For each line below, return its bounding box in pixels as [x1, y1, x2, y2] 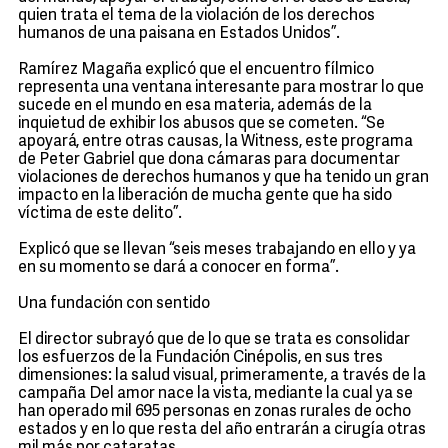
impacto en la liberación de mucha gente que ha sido [18, 188, 392, 204]
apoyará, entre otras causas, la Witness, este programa [18, 134, 413, 150]
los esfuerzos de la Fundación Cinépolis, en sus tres [18, 350, 383, 366]
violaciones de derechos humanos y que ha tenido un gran [18, 170, 429, 186]
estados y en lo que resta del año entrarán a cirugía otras [18, 422, 426, 438]
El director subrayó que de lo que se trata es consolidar [18, 332, 410, 348]
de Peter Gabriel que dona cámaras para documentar [18, 152, 400, 168]
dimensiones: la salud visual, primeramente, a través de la [18, 368, 426, 384]
